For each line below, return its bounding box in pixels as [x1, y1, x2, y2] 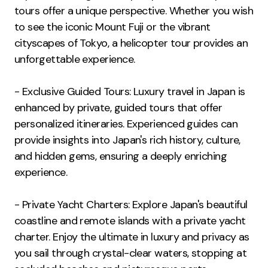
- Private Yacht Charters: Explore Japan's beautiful [14, 197, 248, 212]
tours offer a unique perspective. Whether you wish [14, 4, 253, 19]
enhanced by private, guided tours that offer [14, 100, 223, 115]
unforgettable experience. [14, 52, 135, 67]
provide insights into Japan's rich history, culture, [14, 133, 240, 148]
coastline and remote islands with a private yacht [14, 214, 246, 229]
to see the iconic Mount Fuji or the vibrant [14, 20, 211, 35]
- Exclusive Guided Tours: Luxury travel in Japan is [14, 84, 245, 99]
